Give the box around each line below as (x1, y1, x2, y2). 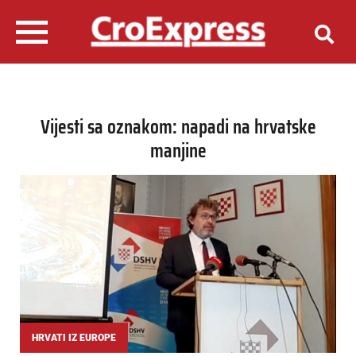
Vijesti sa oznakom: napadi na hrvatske (40, 111, 316, 142)
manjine (149, 135, 207, 166)
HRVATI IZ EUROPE (32, 332, 116, 344)
